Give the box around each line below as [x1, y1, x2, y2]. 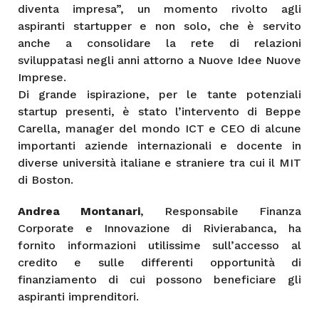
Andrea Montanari [18, 204, 140, 218]
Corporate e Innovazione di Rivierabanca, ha [18, 221, 301, 235]
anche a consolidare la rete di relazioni [18, 36, 301, 50]
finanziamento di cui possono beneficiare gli [18, 272, 301, 286]
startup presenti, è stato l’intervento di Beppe [18, 104, 301, 118]
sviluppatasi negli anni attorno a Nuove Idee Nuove [18, 53, 301, 67]
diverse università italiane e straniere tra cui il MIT [18, 155, 301, 169]
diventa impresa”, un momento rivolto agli [18, 1, 301, 16]
